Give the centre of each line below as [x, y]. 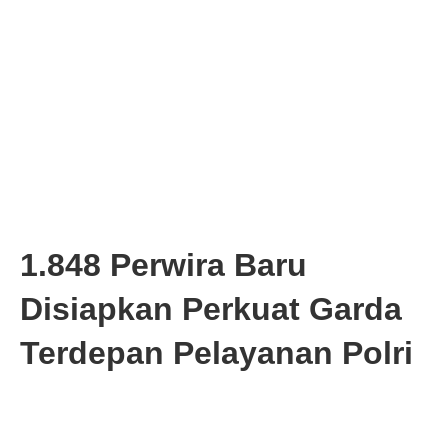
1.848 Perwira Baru [163, 265]
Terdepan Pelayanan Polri [216, 353]
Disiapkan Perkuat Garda [211, 309]
